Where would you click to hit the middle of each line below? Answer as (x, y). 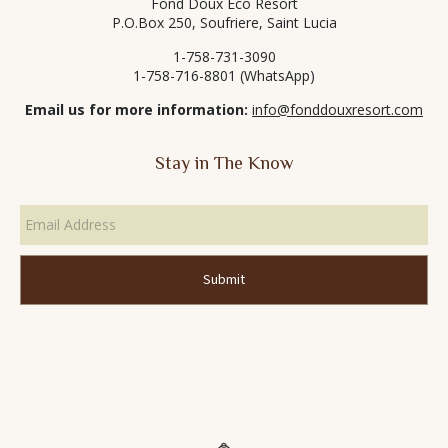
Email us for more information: (136, 110)
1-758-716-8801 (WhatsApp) (224, 76)
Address (46, 223)
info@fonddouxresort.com (337, 110)
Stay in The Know (224, 163)
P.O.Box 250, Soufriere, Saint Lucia (224, 23)
